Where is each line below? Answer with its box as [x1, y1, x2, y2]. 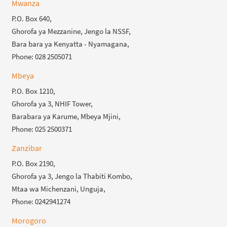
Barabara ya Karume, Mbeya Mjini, [12, 111, 121, 121]
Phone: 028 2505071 [12, 51, 72, 61]
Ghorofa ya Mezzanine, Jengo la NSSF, [12, 26, 131, 36]
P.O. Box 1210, [12, 86, 56, 96]
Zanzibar [12, 142, 43, 153]
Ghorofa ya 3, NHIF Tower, [12, 98, 93, 108]
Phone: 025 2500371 [12, 124, 72, 134]
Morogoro [12, 215, 47, 225]
